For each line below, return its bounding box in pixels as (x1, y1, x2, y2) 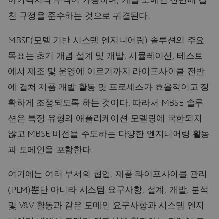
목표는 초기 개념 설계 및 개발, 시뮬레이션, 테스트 (8, 52, 203, 61)
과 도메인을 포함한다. (8, 146, 93, 155)
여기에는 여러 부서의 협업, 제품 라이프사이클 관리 (8, 170, 207, 179)
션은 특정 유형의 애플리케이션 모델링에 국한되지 (8, 114, 202, 124)
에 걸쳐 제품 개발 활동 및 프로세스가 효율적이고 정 (8, 83, 210, 92)
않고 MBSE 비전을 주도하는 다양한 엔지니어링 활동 (8, 130, 210, 139)
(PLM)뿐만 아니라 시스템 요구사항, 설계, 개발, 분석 (8, 186, 209, 195)
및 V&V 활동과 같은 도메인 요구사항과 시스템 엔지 (8, 201, 205, 211)
